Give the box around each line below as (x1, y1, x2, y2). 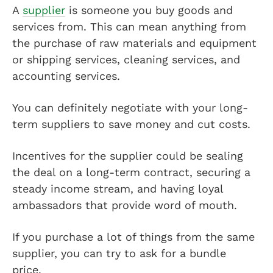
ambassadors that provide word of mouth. (12, 198, 241, 211)
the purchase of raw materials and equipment (12, 36, 257, 49)
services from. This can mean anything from (12, 19, 246, 33)
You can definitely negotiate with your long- (12, 101, 248, 114)
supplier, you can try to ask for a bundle (12, 246, 226, 260)
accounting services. (12, 69, 124, 82)
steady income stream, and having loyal (12, 182, 223, 195)
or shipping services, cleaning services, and (12, 52, 240, 66)
